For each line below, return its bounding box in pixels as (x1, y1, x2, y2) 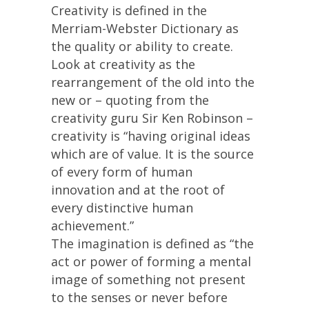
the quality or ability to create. (51, 38, 233, 54)
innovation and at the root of (51, 181, 225, 198)
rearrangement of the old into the (51, 74, 255, 90)
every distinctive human (51, 199, 193, 216)
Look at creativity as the (51, 56, 195, 72)
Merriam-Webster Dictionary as (51, 20, 239, 37)
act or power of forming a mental (51, 253, 251, 270)
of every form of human (51, 163, 192, 180)
